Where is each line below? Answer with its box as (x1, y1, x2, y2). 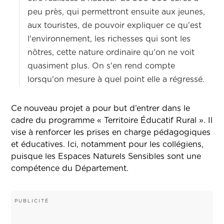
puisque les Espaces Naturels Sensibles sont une (11, 152, 201, 161)
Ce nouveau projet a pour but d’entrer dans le (11, 104, 190, 113)
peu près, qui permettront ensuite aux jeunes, (27, 8, 205, 16)
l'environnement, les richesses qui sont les (27, 35, 191, 43)
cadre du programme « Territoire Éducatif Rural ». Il (11, 116, 213, 125)
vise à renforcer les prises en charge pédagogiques (11, 128, 211, 137)
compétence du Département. (11, 164, 129, 173)
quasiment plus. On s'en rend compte (27, 62, 175, 70)
